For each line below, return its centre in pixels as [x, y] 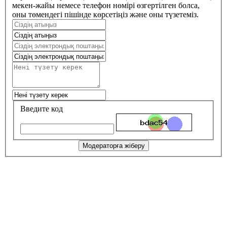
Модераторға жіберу [113, 145]
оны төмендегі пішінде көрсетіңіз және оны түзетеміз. [105, 15]
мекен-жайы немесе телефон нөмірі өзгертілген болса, [106, 6]
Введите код [42, 108]
